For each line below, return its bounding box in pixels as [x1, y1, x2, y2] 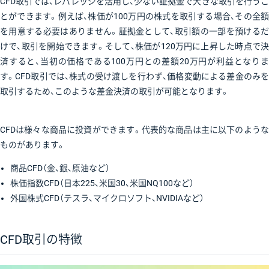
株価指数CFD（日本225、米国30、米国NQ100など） [10, 178, 194, 189]
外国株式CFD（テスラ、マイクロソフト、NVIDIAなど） [10, 193, 204, 204]
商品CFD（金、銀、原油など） [10, 163, 110, 174]
